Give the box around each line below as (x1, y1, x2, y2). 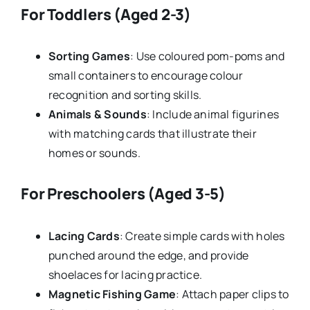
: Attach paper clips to (176, 286, 289, 302)
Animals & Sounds (48, 107, 147, 122)
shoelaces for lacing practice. (48, 266, 203, 282)
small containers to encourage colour (48, 68, 244, 84)
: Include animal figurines (146, 107, 280, 122)
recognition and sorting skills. (48, 87, 202, 103)
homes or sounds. (48, 145, 140, 161)
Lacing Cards (48, 228, 120, 244)
